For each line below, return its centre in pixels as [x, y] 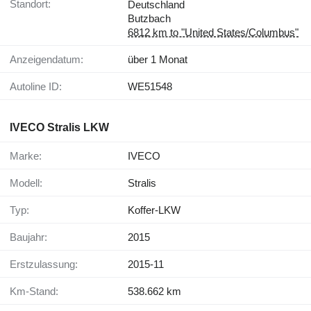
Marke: [30, 156]
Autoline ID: [39, 87]
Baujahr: [32, 237]
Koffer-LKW [154, 210]
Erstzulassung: [47, 264]
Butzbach [149, 19]
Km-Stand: [37, 292]
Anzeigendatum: [50, 60]
